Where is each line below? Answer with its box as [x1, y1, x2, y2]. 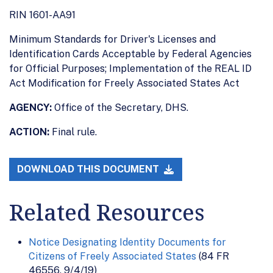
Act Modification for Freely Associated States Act [9, 77, 239, 89]
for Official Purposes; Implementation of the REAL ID [9, 62, 252, 74]
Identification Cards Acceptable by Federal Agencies [9, 48, 252, 60]
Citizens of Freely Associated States [29, 250, 196, 263]
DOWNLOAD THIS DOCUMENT [17, 163, 162, 175]
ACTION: [9, 126, 49, 138]
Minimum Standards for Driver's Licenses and [9, 33, 216, 45]
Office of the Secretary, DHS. [52, 101, 188, 113]
